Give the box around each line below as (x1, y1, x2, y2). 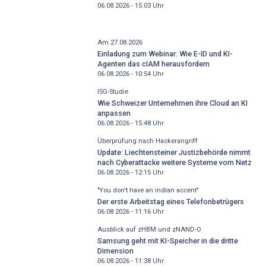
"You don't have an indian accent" (97, 186, 198, 195)
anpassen (97, 108, 131, 118)
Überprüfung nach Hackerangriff (97, 137, 198, 145)
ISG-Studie (97, 88, 128, 96)
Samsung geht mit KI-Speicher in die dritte (97, 236, 238, 245)
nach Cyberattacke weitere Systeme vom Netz (97, 157, 252, 167)
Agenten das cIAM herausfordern (97, 59, 210, 68)
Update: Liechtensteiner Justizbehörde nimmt (97, 147, 251, 157)
